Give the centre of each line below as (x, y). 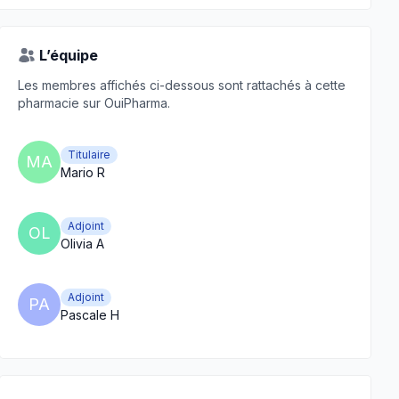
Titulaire (89, 155)
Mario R (83, 172)
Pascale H (90, 315)
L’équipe (69, 55)
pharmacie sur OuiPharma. (94, 103)
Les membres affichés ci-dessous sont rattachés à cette (182, 85)
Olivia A (82, 244)
